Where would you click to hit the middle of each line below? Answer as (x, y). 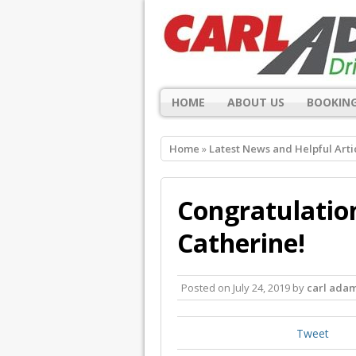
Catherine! (241, 242)
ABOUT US (256, 102)
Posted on (207, 287)
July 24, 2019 (261, 287)
